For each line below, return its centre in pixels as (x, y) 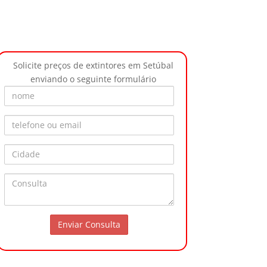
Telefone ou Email (125, 121)
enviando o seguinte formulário (94, 79)
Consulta (107, 179)
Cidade (103, 150)
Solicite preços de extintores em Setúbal (94, 65)
